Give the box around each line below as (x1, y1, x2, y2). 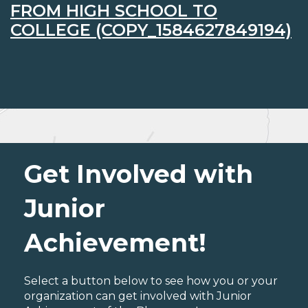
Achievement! (24, 228, 206, 258)
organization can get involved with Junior (24, 289, 252, 303)
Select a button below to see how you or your (24, 274, 278, 288)
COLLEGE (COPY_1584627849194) (10, 20, 291, 41)
